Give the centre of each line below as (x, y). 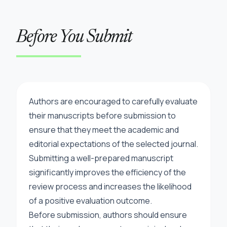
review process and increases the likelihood (110, 186)
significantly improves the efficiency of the (107, 172)
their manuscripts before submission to (102, 116)
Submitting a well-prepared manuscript (101, 158)
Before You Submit (74, 38)
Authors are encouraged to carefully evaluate (113, 101)
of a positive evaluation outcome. (90, 201)
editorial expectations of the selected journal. (113, 144)
